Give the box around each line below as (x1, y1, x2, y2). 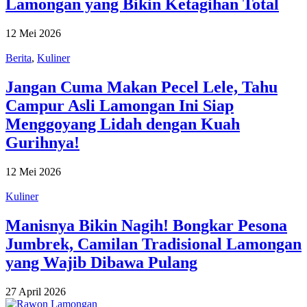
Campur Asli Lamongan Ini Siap (5, 96, 234, 114)
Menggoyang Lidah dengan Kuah (5, 114, 240, 133)
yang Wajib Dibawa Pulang (5, 253, 197, 271)
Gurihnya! (5, 133, 79, 151)
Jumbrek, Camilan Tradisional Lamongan (5, 234, 302, 253)
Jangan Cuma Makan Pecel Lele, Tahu (5, 77, 278, 96)
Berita (5, 51, 32, 64)
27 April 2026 (5, 285, 66, 297)
